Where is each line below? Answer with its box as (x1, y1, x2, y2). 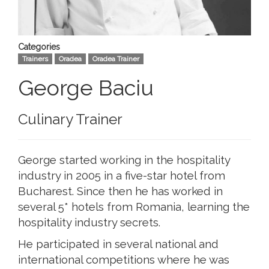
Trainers (22, 55, 48, 64)
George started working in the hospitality (18, 153, 230, 167)
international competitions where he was (18, 253, 229, 267)
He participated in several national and (18, 237, 219, 251)
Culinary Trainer (18, 110, 122, 128)
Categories (18, 42, 60, 52)
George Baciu (18, 75, 154, 101)
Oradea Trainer (92, 55, 139, 64)
